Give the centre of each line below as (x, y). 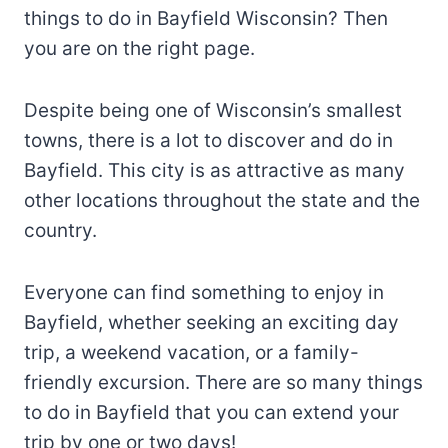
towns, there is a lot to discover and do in (208, 140)
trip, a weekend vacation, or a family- (191, 352)
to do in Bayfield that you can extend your (211, 412)
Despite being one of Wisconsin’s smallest (213, 110)
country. (60, 230)
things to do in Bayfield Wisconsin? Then (206, 18)
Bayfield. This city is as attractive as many (214, 170)
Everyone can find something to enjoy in (204, 292)
